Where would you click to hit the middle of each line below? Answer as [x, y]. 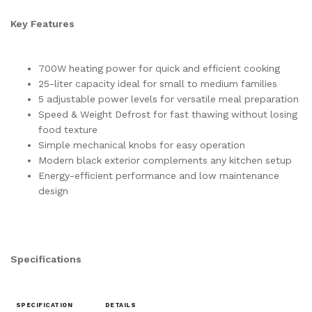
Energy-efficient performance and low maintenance [159, 175]
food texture [68, 130]
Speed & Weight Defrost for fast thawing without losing [168, 114]
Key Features [42, 24]
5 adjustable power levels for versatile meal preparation [169, 99]
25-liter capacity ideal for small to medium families [158, 84]
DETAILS [120, 305]
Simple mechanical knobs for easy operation [142, 145]
